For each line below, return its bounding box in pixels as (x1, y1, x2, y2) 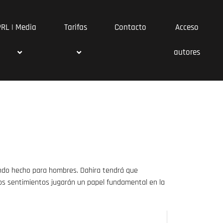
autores (174, 47, 201, 58)
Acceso (175, 22, 199, 33)
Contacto (114, 22, 146, 33)
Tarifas (64, 22, 88, 33)
